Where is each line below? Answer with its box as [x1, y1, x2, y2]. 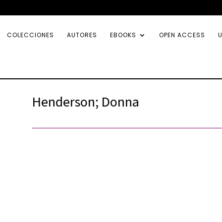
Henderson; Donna [32, 92, 139, 111]
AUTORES [67, 31, 97, 39]
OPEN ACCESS [159, 31, 205, 39]
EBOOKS [110, 31, 136, 39]
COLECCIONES [7, 31, 54, 39]
